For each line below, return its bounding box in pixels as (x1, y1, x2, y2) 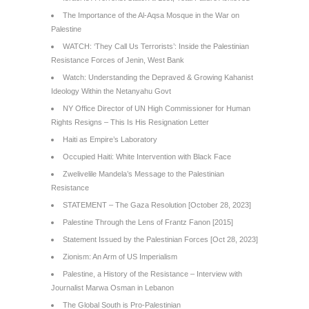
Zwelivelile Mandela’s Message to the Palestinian (63, 170, 224, 178)
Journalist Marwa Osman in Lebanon (51, 283, 174, 292)
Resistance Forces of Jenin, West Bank (51, 56, 184, 64)
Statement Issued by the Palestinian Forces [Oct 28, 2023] (63, 235, 258, 243)
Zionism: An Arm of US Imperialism (63, 252, 177, 261)
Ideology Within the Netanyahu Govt (51, 87, 171, 95)
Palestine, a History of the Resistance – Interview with (63, 270, 242, 278)
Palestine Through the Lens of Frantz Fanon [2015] (63, 218, 233, 226)
